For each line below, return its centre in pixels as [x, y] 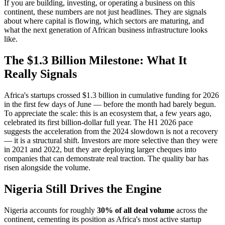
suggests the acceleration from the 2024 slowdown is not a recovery [111, 131]
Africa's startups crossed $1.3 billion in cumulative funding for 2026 [111, 95]
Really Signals [40, 74]
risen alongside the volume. [47, 167]
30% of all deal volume [136, 210]
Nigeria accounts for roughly [50, 210]
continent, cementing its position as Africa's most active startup [103, 219]
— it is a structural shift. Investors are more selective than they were [111, 140]
